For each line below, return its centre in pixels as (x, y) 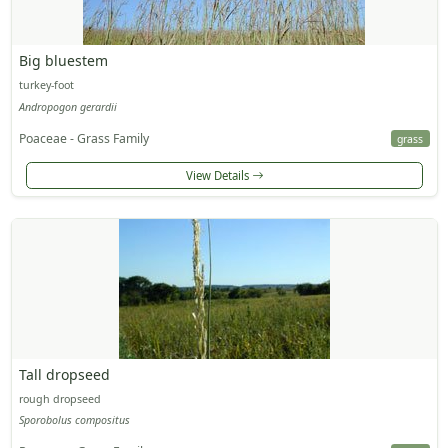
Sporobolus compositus (74, 420)
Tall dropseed (64, 374)
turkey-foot (46, 85)
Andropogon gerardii (67, 106)
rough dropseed (59, 398)
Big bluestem (63, 61)
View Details (218, 175)
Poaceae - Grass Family (83, 138)
